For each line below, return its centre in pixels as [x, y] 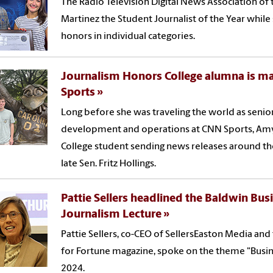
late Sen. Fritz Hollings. [109, 164]
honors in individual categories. [128, 36]
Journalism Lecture [112, 214]
